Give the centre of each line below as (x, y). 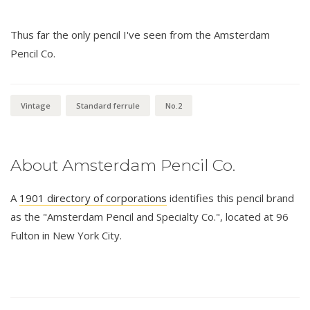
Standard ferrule (108, 105)
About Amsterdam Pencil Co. (123, 165)
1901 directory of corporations (93, 198)
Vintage (36, 105)
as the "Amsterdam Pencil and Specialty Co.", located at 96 (149, 216)
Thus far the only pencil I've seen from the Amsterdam (140, 34)
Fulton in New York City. (66, 235)
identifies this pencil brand (230, 198)
